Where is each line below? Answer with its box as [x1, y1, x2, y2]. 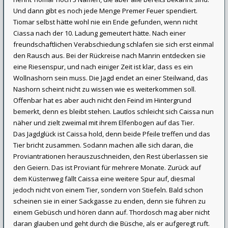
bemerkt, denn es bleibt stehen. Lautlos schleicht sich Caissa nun [13, 107, 214, 116]
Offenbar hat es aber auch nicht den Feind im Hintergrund [13, 96, 191, 105]
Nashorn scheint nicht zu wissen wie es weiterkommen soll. [13, 84, 196, 94]
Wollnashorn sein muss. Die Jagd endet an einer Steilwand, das [13, 73, 208, 82]
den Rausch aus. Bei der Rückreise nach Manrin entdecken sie [13, 51, 206, 60]
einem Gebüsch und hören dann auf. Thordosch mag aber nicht [13, 208, 210, 217]
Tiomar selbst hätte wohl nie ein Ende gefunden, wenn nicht [13, 17, 197, 26]
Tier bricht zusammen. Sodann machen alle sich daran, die [13, 140, 193, 150]
